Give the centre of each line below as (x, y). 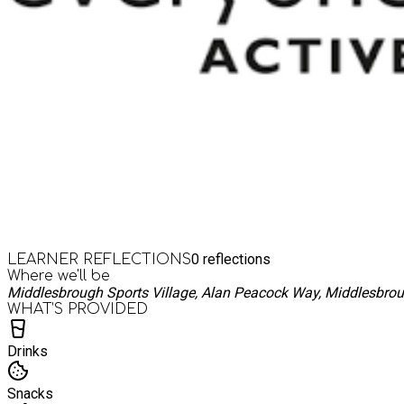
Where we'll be (59, 275)
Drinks (28, 351)
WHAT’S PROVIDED (78, 309)
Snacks (30, 393)
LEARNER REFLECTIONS (99, 259)
